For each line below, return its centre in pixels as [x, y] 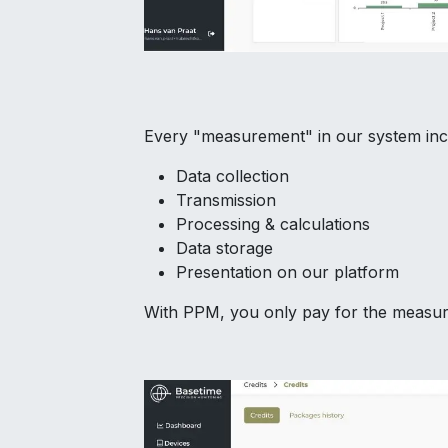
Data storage [224, 247]
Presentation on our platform [287, 271]
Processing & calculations [273, 223]
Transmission [226, 199]
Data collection [232, 175]
